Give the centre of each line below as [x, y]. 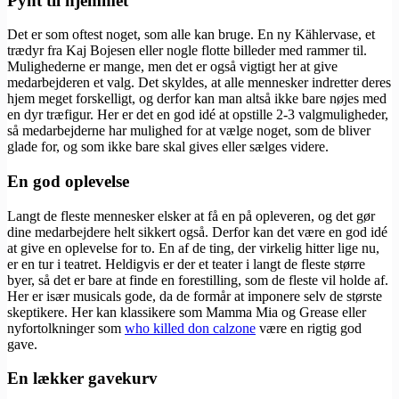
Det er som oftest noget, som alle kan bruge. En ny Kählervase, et [191, 35]
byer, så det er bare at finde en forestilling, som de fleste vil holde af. [198, 280]
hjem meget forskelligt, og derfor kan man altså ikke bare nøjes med [197, 99]
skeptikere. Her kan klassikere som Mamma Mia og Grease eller [187, 312]
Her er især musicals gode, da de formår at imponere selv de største [195, 296]
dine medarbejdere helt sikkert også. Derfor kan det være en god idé [197, 232]
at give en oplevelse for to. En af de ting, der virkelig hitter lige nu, [193, 248]
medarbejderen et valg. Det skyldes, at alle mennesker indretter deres [199, 83]
